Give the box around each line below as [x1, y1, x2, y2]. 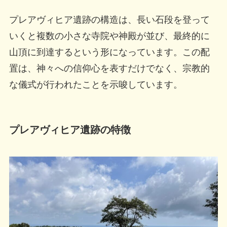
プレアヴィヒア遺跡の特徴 [9, 124, 131, 135]
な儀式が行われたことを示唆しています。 [9, 80, 182, 90]
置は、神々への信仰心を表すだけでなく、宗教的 [9, 63, 210, 74]
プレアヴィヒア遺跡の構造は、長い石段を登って [9, 15, 210, 25]
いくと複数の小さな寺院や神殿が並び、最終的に [9, 31, 210, 42]
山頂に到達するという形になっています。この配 [9, 47, 210, 58]
